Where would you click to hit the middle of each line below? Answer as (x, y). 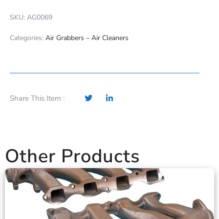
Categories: (28, 38)
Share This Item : (37, 98)
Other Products (72, 156)
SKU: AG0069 (31, 17)
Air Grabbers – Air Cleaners (87, 38)
